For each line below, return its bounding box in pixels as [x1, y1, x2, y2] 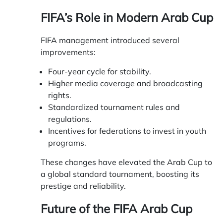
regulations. [48, 113, 92, 124]
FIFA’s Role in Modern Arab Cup [41, 9, 213, 25]
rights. [48, 90, 71, 100]
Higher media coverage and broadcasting [48, 78, 203, 88]
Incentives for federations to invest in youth [48, 125, 206, 136]
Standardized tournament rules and [48, 102, 180, 112]
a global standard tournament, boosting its [41, 168, 199, 179]
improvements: [41, 47, 96, 57]
